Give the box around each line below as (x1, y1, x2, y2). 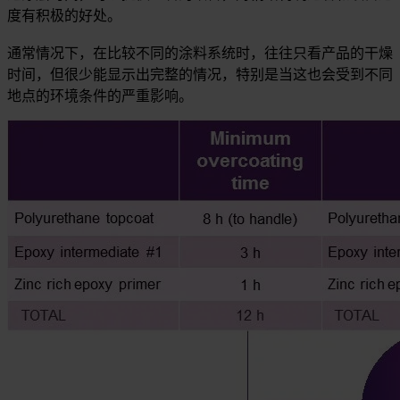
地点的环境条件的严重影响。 (7, 88, 193, 104)
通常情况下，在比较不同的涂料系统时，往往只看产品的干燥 (7, 46, 393, 62)
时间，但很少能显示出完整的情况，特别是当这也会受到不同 (7, 67, 393, 83)
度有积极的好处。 (7, 8, 121, 24)
